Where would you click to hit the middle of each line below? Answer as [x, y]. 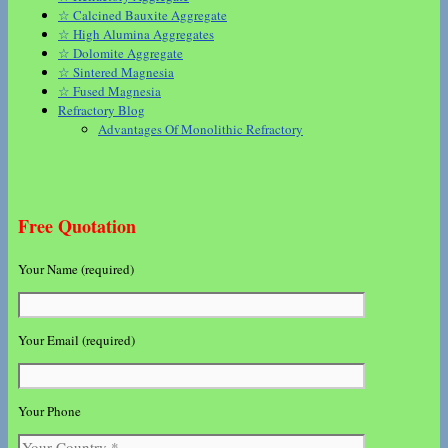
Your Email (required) [76, 340]
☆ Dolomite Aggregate [120, 53]
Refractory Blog [101, 110]
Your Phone [49, 411]
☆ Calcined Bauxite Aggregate [142, 15]
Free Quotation [77, 226]
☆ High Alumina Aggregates [136, 34]
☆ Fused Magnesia [109, 91]
